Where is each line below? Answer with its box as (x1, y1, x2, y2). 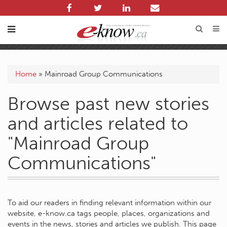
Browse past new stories (8, 93, 209, 115)
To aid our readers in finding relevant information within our (8, 198, 211, 207)
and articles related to (8, 112, 188, 134)
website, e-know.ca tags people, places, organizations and (8, 209, 210, 218)
